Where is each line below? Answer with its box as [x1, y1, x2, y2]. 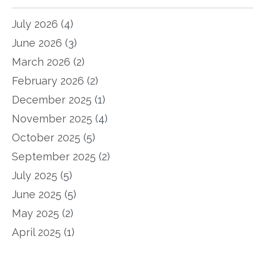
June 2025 [12, 188, 62, 201]
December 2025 [12, 93, 92, 106]
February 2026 [12, 75, 84, 88]
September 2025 [12, 150, 96, 163]
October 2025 [12, 131, 80, 144]
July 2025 [12, 169, 57, 182]
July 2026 [12, 18, 58, 31]
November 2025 [12, 112, 92, 125]
